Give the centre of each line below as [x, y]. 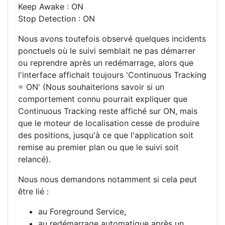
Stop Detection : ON [57, 19]
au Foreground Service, [82, 211]
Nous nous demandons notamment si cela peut [107, 179]
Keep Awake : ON [51, 7]
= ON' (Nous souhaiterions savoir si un [91, 87]
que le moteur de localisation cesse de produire [109, 123]
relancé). [34, 159]
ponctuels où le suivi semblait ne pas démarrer [107, 51]
